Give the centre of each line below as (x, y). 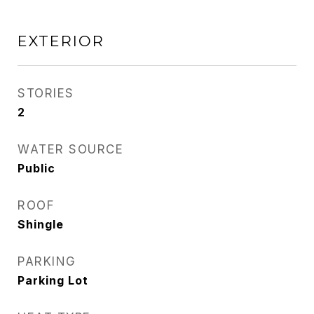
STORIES (46, 93)
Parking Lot (53, 280)
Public (36, 168)
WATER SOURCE (70, 149)
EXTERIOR (61, 41)
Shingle (41, 224)
